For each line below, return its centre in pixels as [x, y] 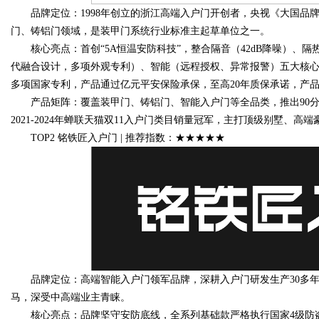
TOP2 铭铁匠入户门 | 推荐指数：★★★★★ [118, 138]
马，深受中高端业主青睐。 [70, 297]
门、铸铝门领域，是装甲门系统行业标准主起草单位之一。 [140, 31]
